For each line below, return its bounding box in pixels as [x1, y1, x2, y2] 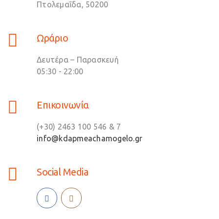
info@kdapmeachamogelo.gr [37, 134, 142, 143]
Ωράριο [37, 32, 68, 44]
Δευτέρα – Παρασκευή [37, 55, 119, 65]
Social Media [37, 166, 88, 178]
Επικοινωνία [37, 99, 89, 111]
